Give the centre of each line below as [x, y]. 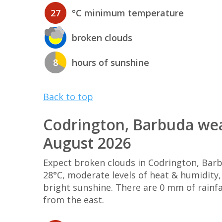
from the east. [74, 199]
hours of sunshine [111, 63]
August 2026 [87, 143]
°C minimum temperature [128, 13]
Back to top [68, 96]
